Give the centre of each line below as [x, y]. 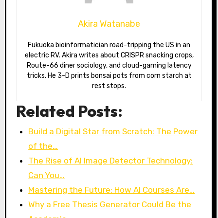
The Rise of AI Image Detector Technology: [111, 160]
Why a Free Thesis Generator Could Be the [110, 204]
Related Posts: [69, 111]
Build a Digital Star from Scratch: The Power [113, 131]
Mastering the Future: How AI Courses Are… [112, 190]
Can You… [47, 175]
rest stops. [109, 86]
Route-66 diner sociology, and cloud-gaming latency [109, 65]
